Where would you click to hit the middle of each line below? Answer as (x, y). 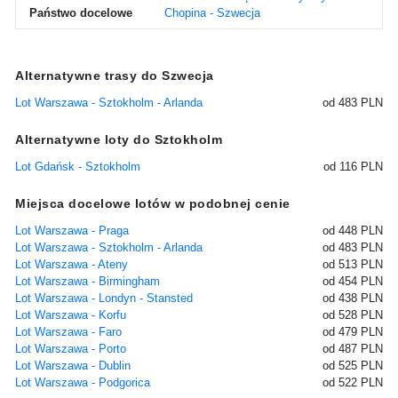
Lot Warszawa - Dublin (73, 366)
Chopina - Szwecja (212, 13)
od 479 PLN (353, 332)
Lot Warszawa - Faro (68, 332)
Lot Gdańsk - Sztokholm (78, 167)
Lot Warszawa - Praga (72, 231)
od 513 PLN (353, 264)
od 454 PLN (353, 281)
